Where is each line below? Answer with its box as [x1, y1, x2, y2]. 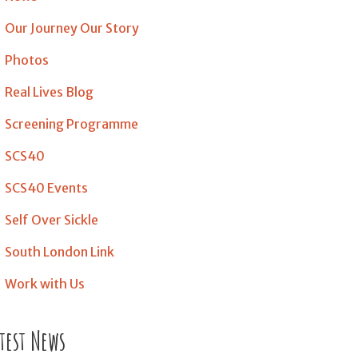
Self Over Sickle [5, 212, 98, 228]
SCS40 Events [5, 180, 88, 196]
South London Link [5, 244, 114, 260]
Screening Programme [5, 116, 138, 132]
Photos [5, 52, 49, 68]
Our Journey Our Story [5, 20, 139, 36]
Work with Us [5, 276, 85, 292]
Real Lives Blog [5, 84, 93, 100]
